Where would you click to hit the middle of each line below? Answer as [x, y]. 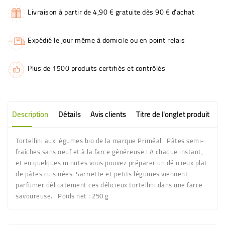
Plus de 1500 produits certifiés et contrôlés [96, 68]
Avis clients [108, 114]
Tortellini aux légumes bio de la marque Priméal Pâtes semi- [110, 141]
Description [30, 114]
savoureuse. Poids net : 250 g [62, 196]
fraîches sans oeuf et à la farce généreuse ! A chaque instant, [109, 152]
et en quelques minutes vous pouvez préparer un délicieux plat [111, 163]
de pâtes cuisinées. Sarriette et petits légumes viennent [102, 174]
